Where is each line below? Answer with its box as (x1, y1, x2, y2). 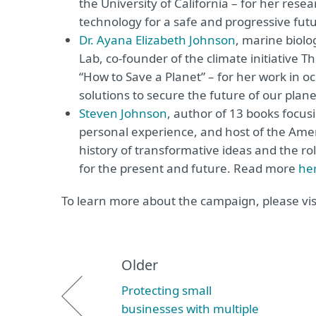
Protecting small (121, 282, 212, 298)
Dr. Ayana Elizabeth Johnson (79, 32, 236, 48)
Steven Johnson (79, 105, 167, 121)
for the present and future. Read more (79, 160, 298, 176)
